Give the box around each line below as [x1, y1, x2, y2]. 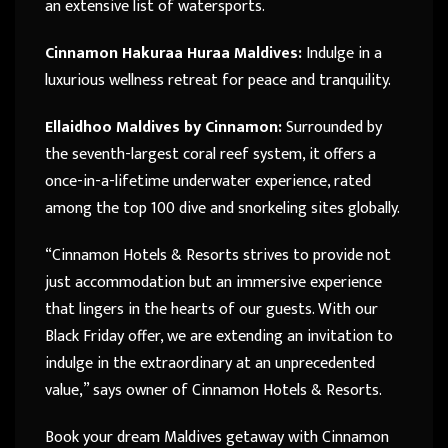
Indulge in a [306, 39, 382, 67]
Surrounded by [282, 113, 382, 141]
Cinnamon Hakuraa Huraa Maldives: [45, 39, 306, 67]
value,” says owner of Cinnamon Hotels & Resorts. [45, 376, 382, 404]
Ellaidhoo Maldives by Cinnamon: [45, 113, 282, 141]
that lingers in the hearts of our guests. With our [45, 295, 378, 323]
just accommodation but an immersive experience [45, 268, 382, 296]
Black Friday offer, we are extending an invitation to [45, 322, 393, 350]
